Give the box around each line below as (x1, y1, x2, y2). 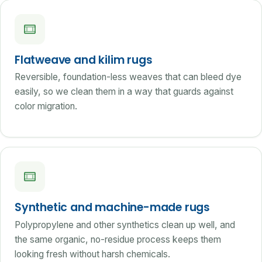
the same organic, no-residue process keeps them (15, 233, 221, 245)
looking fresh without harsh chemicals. (15, 248, 170, 260)
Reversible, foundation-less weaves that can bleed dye (15, 71, 242, 83)
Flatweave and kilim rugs (15, 51, 153, 68)
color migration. (15, 101, 77, 112)
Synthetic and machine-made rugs (15, 199, 211, 216)
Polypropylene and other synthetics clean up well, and (15, 219, 235, 230)
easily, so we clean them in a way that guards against (15, 86, 233, 98)
